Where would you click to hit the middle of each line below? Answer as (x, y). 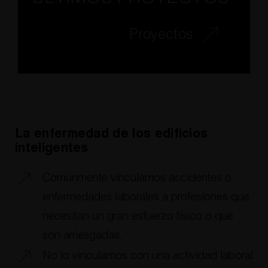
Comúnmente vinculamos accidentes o (137, 178)
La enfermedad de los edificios (111, 134)
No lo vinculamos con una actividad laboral (147, 255)
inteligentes (51, 148)
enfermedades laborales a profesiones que (146, 197)
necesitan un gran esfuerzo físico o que (138, 216)
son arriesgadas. (82, 235)
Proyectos (162, 34)
